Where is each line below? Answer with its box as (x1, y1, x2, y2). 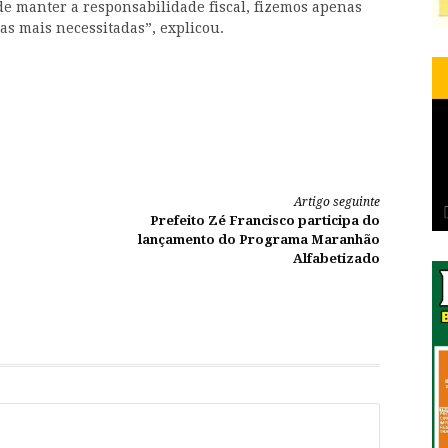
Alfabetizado (293, 251, 380, 267)
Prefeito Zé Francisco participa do (150, 213, 380, 229)
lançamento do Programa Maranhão (138, 232, 380, 248)
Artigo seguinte (294, 195, 380, 210)
